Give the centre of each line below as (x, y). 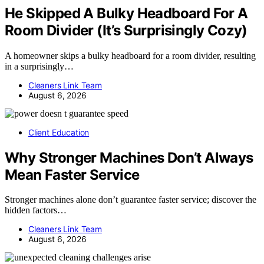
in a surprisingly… (39, 66)
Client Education (59, 132)
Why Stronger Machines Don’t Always (129, 157)
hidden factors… (36, 210)
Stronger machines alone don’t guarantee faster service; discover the (131, 200)
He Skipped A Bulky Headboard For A (126, 13)
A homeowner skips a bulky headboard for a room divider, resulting (130, 55)
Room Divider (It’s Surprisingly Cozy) (126, 30)
